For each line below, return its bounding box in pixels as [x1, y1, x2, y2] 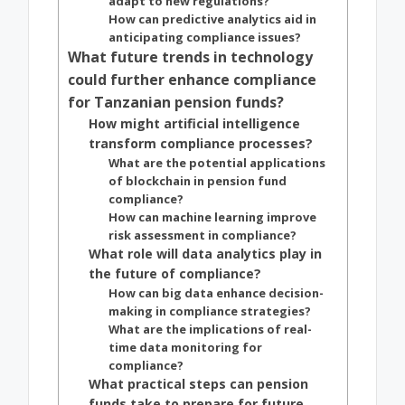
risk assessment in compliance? [108, 227, 297, 244]
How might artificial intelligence [89, 115, 301, 133]
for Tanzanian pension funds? [67, 92, 284, 113]
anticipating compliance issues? [108, 29, 301, 46]
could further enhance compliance [67, 70, 316, 90]
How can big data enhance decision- [108, 285, 324, 302]
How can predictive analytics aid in [108, 11, 316, 28]
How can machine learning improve [108, 209, 316, 226]
